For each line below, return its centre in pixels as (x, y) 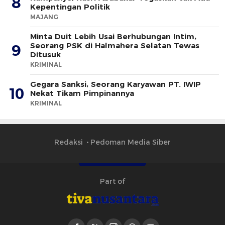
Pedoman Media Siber (131, 142)
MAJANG (44, 17)
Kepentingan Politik (70, 7)
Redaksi (69, 142)
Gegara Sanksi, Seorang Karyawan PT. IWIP (116, 84)
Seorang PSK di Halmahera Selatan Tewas (115, 45)
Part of (113, 181)
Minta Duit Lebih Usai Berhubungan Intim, (113, 36)
